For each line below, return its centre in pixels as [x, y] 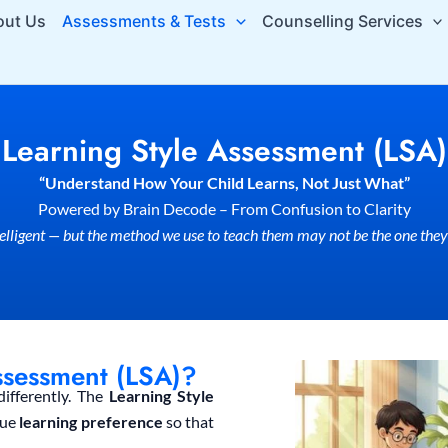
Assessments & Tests [144, 21]
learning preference [92, 421]
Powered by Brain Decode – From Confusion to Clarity [224, 209]
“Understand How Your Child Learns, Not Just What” [224, 183]
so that [190, 421]
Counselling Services [342, 21]
